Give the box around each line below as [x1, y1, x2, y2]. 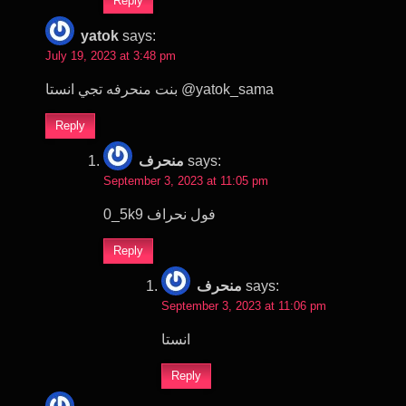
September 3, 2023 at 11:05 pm [103, 173, 268, 188]
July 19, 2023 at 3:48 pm [45, 48, 176, 63]
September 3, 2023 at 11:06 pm [161, 298, 326, 313]
